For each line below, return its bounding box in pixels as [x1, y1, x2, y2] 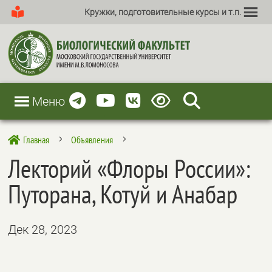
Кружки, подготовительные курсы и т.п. [84, 7, 241, 17]
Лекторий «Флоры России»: [8, 152, 251, 185]
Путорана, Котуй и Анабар [8, 177, 238, 211]
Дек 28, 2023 [8, 222, 78, 237]
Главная [23, 133, 50, 146]
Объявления [71, 133, 114, 146]
